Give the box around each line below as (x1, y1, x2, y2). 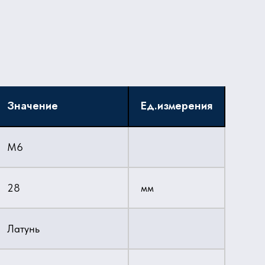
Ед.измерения (141, 98, 212, 114)
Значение (7, 98, 58, 114)
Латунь (7, 222, 40, 235)
